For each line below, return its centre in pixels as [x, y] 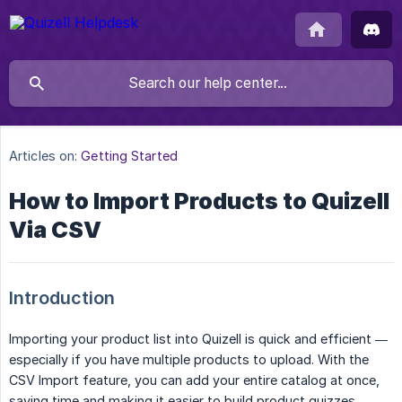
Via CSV [55, 230]
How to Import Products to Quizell [199, 201]
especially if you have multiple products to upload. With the [189, 360]
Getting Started [129, 156]
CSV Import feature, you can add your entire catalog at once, [194, 380]
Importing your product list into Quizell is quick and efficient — [198, 339]
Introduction [62, 298]
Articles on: [44, 156]
